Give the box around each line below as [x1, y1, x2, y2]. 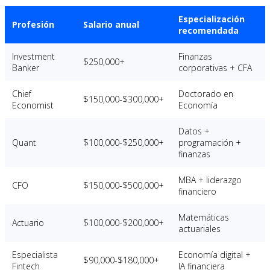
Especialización [178, 13, 245, 25]
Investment [12, 50, 55, 62]
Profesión [12, 18, 54, 30]
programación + [178, 136, 241, 148]
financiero [178, 185, 216, 197]
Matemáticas [178, 211, 229, 223]
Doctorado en [178, 87, 233, 99]
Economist [12, 99, 54, 111]
